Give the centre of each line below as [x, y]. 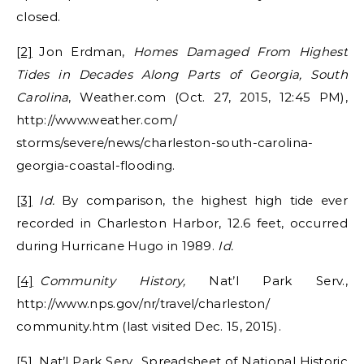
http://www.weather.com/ [97, 119]
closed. [39, 16]
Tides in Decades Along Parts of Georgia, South [182, 74]
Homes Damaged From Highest [240, 51]
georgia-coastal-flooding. [96, 165]
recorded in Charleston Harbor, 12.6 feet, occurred [182, 223]
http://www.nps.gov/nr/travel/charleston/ [143, 303]
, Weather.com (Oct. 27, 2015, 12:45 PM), [208, 97]
